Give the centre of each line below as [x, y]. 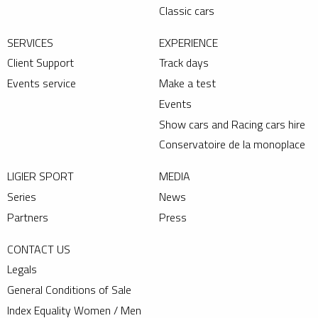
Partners [28, 217]
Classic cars [187, 10]
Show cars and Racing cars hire [232, 124]
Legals [22, 269]
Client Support [40, 63]
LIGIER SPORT [40, 176]
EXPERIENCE [188, 42]
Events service [42, 83]
